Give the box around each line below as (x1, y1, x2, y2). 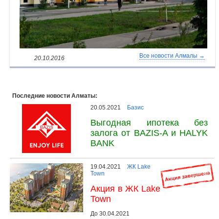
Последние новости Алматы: (12, 92, 97, 99)
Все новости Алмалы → (139, 52, 205, 59)
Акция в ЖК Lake (90, 183, 160, 194)
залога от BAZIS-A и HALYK (90, 128, 208, 138)
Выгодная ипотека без (90, 117, 208, 128)
